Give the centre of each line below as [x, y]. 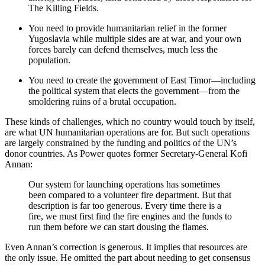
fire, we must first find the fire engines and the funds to [130, 216]
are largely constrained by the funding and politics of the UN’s [121, 143]
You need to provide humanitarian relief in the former [127, 28]
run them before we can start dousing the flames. [119, 227]
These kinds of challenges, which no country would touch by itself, [130, 122]
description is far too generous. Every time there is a [125, 206]
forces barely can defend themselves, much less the [123, 49]
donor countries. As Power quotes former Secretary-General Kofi [126, 153]
